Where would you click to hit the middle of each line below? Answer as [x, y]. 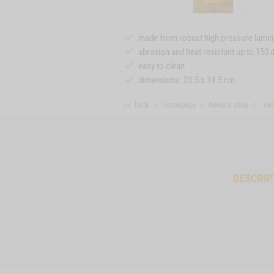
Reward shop [228, 105]
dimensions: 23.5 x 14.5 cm [187, 80]
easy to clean [161, 66]
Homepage [179, 105]
